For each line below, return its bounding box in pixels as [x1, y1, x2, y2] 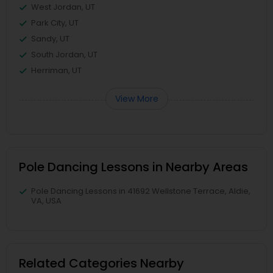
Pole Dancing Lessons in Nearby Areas [19, 158, 248, 175]
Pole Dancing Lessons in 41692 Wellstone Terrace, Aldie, [31, 185, 250, 197]
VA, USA [31, 195, 62, 207]
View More [115, 93, 158, 105]
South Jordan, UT [31, 49, 97, 60]
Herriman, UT [31, 65, 82, 76]
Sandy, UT [31, 33, 69, 44]
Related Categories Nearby [19, 255, 184, 272]
